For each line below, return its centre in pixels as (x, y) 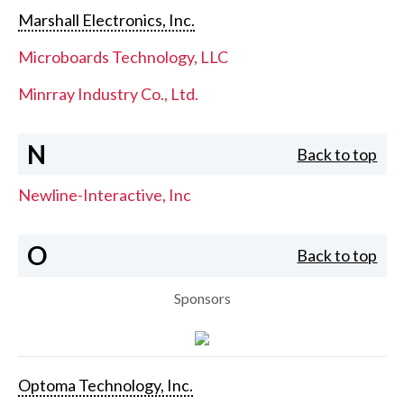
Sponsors (202, 298)
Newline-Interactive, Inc (104, 195)
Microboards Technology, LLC (123, 56)
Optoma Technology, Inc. (105, 385)
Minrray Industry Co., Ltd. (108, 93)
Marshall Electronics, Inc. (106, 19)
